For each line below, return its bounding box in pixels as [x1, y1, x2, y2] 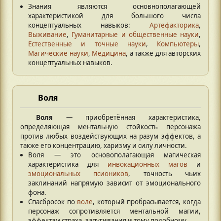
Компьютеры [157, 39, 199, 48]
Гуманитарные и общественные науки [72, 30, 199, 39]
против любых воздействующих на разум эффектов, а [20, 131, 201, 141]
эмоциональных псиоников [28, 169, 129, 178]
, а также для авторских [126, 48, 201, 58]
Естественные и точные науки [28, 39, 146, 48]
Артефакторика [149, 20, 199, 30]
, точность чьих [128, 169, 201, 178]
